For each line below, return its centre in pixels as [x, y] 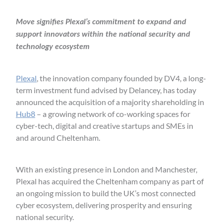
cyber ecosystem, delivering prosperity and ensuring [104, 205]
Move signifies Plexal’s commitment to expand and [101, 22]
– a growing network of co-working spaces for [113, 114]
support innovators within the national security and [103, 34]
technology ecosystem [53, 47]
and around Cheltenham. [58, 138]
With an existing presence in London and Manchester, [107, 169]
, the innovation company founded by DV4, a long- [121, 78]
